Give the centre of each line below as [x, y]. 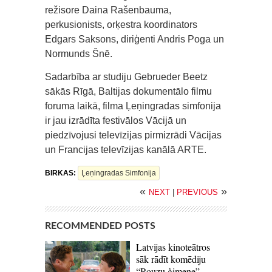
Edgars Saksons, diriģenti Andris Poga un [134, 39]
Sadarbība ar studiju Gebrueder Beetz [126, 77]
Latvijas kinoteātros [173, 247]
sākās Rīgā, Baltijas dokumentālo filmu [128, 91]
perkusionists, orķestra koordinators [121, 25]
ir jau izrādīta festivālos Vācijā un [116, 121]
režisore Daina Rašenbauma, [108, 10]
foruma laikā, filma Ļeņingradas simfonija [133, 106]
